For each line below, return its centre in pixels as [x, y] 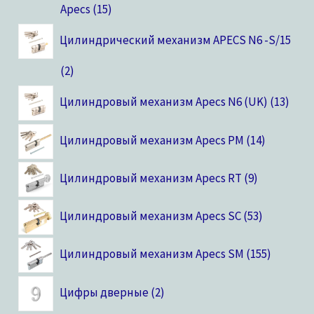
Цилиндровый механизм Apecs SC [150, 216]
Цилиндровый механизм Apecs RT [150, 178]
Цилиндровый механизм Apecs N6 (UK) [163, 102]
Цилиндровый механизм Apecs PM [151, 140]
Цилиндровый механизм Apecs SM [151, 254]
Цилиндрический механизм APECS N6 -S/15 [175, 40]
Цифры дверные [104, 292]
